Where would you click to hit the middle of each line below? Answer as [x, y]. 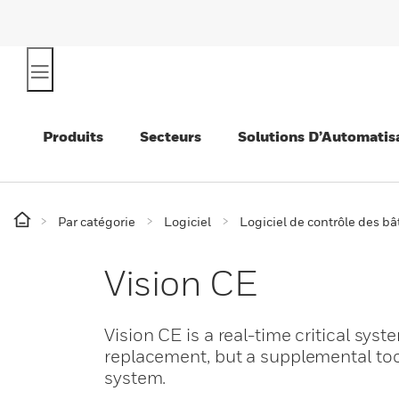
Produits [73, 136]
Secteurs [171, 136]
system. [135, 378]
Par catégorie [97, 221]
